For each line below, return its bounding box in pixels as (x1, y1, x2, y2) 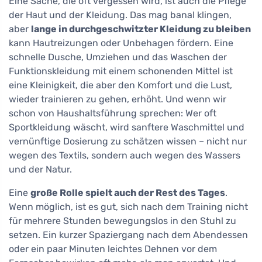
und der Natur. (9, 164, 72, 175)
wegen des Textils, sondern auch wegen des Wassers (9, 150, 240, 161)
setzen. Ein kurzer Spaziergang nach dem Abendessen (9, 229, 248, 241)
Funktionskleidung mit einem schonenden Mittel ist (9, 65, 233, 77)
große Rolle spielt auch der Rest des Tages (30, 187, 225, 199)
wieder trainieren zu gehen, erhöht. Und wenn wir (9, 94, 226, 105)
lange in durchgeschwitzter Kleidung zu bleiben (31, 23, 251, 35)
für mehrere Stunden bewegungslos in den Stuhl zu (9, 215, 236, 227)
